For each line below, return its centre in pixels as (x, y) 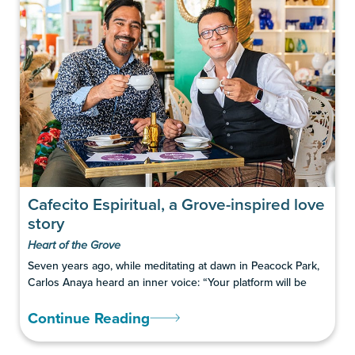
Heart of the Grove (74, 245)
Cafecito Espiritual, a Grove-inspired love (176, 204)
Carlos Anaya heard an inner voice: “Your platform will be (167, 282)
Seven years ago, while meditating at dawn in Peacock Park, (174, 265)
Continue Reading (89, 317)
